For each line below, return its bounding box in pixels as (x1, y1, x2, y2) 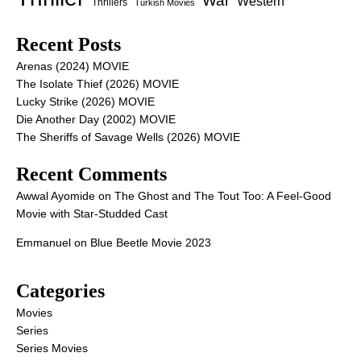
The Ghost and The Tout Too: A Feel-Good (114, 189, 331, 203)
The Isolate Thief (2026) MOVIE (16, 77, 179, 91)
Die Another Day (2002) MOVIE (16, 113, 176, 127)
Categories (16, 280, 105, 302)
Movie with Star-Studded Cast (16, 207, 168, 221)
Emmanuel (16, 236, 71, 250)
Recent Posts (16, 34, 121, 56)
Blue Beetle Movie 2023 (90, 236, 211, 250)
